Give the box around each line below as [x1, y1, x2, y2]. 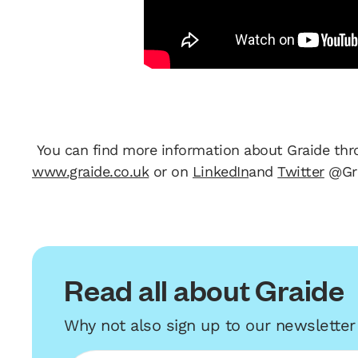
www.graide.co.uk [32, 163, 149, 181]
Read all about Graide [64, 270, 344, 309]
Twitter [277, 163, 324, 181]
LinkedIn [192, 163, 249, 181]
